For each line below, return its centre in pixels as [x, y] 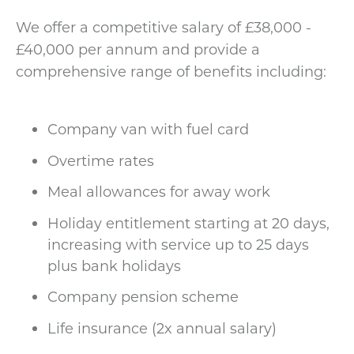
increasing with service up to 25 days [178, 244]
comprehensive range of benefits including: [171, 72]
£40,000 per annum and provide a [138, 49]
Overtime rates [101, 160]
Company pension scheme [143, 297]
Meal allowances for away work [159, 192]
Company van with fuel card [148, 129]
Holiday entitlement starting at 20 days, [188, 222]
